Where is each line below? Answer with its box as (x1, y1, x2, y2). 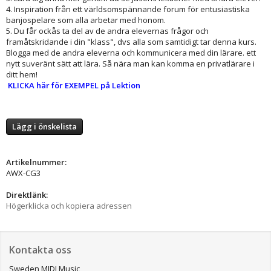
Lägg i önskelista (12, 121, 77, 132)
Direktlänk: (6, 189, 48, 201)
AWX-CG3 (6, 168, 41, 179)
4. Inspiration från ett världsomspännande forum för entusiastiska (6, 4, 250, 15)
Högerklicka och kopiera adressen (6, 200, 132, 212)
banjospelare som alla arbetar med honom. (6, 15, 166, 26)
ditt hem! (6, 69, 39, 80)
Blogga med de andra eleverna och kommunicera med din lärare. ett (6, 47, 256, 59)
